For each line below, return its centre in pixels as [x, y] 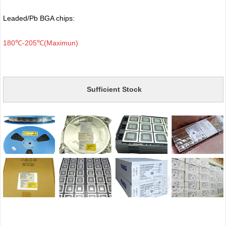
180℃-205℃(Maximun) [40, 43]
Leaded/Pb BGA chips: [39, 18]
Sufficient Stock [114, 89]
